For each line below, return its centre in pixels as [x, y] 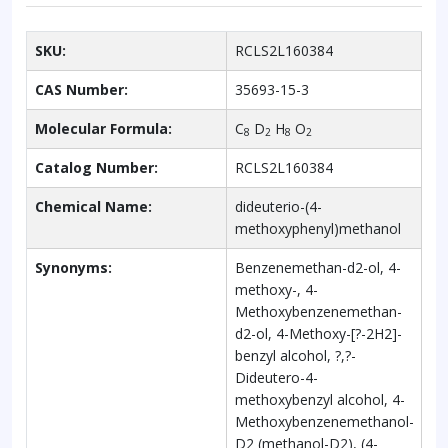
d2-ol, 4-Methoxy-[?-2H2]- [318, 333]
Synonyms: [73, 267]
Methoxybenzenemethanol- [324, 421]
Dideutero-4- [276, 377]
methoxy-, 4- [276, 289]
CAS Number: [81, 89]
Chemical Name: [93, 206]
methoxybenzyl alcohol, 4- [320, 399]
